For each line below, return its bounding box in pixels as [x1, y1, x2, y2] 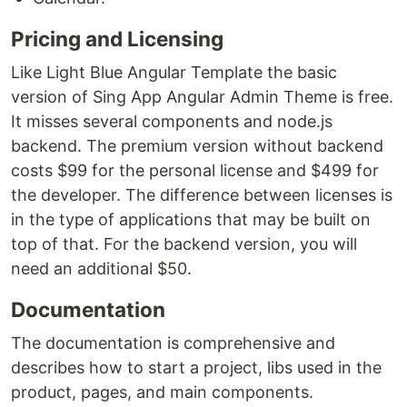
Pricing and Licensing [11, 26, 223, 51]
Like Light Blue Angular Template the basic [11, 63, 337, 82]
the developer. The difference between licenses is [11, 185, 392, 204]
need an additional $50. [11, 259, 192, 278]
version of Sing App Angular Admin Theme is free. [11, 87, 393, 106]
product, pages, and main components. [11, 382, 313, 402]
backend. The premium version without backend [11, 136, 383, 155]
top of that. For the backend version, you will [11, 234, 357, 253]
